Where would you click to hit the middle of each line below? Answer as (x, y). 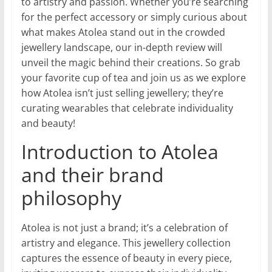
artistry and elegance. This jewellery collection (126, 243)
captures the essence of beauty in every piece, (126, 258)
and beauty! (48, 124)
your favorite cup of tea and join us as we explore (133, 78)
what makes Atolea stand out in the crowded (123, 32)
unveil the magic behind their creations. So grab (131, 63)
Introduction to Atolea (120, 152)
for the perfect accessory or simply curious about (134, 17)
